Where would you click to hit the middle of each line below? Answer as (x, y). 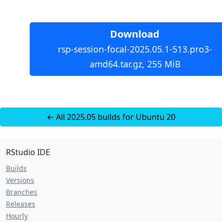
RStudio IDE (28, 152)
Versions (20, 180)
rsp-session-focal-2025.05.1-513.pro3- (135, 49)
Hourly (17, 216)
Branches (22, 192)
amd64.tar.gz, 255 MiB (135, 64)
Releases (21, 204)
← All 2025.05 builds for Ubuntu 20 (111, 117)
